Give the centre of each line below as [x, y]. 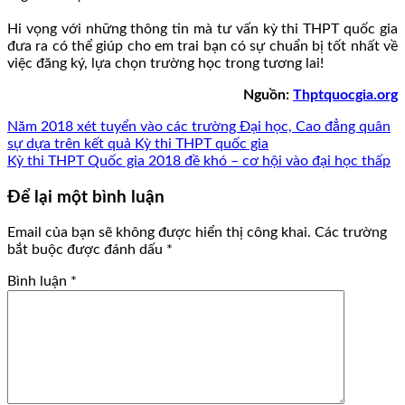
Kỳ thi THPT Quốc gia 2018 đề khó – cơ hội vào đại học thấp [199, 160]
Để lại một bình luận [86, 197]
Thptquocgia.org [345, 94]
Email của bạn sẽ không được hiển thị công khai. [159, 233]
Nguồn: [268, 94]
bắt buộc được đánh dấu [87, 250]
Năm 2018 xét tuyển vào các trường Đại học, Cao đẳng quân [199, 126]
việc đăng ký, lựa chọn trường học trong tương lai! [165, 63]
